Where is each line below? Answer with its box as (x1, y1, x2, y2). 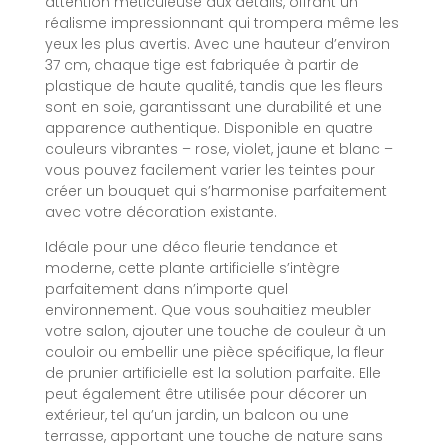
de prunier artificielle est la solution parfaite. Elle (45, 363, 381, 384)
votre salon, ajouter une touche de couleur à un (45, 321, 386, 342)
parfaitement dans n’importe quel (45, 279, 288, 300)
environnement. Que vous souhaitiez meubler (45, 300, 371, 321)
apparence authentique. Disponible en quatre (45, 117, 373, 138)
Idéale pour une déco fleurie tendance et (45, 237, 338, 258)
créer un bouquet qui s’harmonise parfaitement (45, 180, 387, 201)
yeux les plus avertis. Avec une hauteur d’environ (45, 33, 390, 54)
